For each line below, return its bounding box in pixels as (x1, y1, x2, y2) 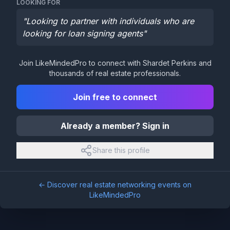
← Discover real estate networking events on (39, 180, 191, 189)
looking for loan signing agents (23, 28, 143, 39)
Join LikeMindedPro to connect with (18, 59, 143, 67)
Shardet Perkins (142, 59, 197, 67)
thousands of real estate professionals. (49, 69, 181, 78)
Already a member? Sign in (61, 121, 169, 131)
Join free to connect (73, 92, 157, 102)
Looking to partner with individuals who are (26, 16, 194, 26)
